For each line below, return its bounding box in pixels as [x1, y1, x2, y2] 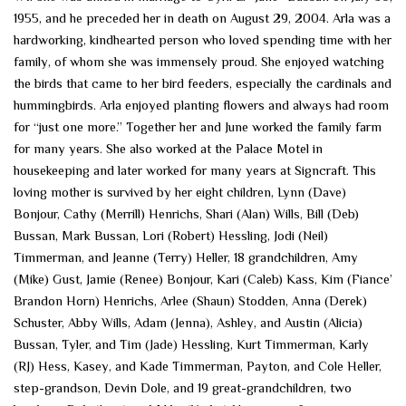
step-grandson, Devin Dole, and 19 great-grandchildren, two [14, 380, 352, 395]
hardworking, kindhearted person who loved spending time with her [14, 32, 391, 47]
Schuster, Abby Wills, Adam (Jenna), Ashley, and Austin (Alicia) [14, 314, 362, 330]
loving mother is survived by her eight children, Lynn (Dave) [14, 184, 346, 199]
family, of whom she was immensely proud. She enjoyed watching [14, 53, 384, 69]
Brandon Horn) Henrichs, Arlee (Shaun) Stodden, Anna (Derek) [14, 293, 367, 308]
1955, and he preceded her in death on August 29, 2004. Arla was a [14, 10, 391, 25]
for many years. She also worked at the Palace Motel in [14, 140, 323, 156]
